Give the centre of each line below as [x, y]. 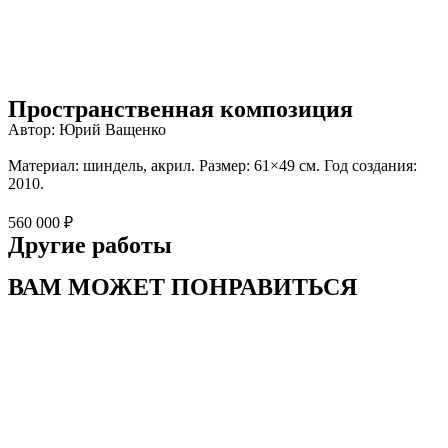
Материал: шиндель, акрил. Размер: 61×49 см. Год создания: [212, 165]
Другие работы [90, 245]
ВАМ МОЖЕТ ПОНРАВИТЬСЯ [182, 287]
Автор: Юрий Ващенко [87, 129]
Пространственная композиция [180, 109]
